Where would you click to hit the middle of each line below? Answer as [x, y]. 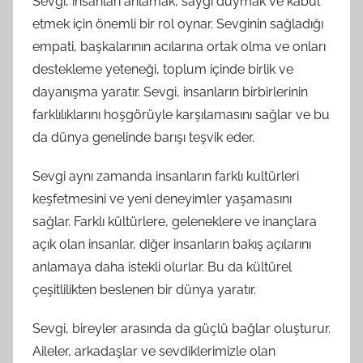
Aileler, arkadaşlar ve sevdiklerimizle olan [154, 352]
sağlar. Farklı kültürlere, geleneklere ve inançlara [175, 222]
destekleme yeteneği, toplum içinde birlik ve [163, 70]
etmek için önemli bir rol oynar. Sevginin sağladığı [178, 24]
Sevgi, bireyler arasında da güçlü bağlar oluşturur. [181, 329]
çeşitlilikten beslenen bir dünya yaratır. [144, 290]
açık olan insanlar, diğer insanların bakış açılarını [172, 245]
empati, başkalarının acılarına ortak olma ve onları [179, 47]
